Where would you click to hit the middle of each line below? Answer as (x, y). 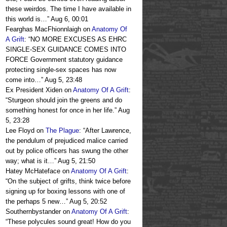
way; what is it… (30, 161)
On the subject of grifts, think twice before (69, 181)
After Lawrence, (108, 131)
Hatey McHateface (33, 171)
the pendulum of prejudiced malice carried (67, 141)
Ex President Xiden (34, 90)
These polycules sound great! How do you (69, 222)
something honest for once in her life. (60, 110)
